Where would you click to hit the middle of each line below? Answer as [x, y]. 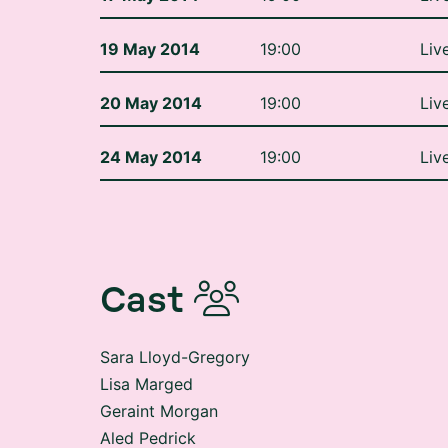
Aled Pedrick [153, 407]
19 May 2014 [150, 18]
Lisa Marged [146, 353]
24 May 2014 [151, 126]
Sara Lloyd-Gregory [180, 326]
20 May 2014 [151, 72]
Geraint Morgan [159, 380]
